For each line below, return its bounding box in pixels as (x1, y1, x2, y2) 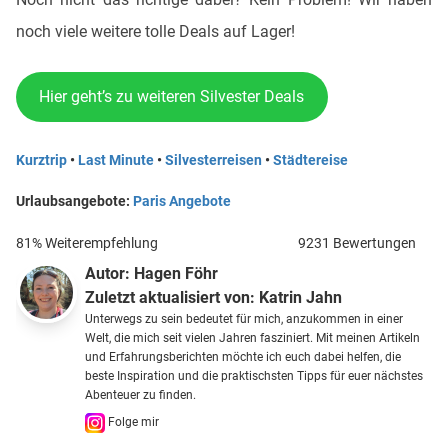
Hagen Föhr (134, 263, 219, 283)
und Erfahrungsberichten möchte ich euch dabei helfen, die (85, 349, 402, 364)
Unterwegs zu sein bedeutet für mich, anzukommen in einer (85, 311, 404, 326)
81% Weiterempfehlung (16, 234, 158, 251)
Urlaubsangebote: (16, 192, 133, 209)
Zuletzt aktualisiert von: (85, 287, 260, 307)
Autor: (85, 263, 135, 283)
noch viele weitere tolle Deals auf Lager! (16, 22, 295, 42)
